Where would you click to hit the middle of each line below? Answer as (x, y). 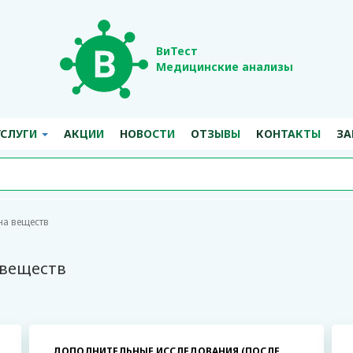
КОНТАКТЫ (288, 134)
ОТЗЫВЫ (215, 134)
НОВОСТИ (147, 134)
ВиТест (176, 51)
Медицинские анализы (224, 67)
